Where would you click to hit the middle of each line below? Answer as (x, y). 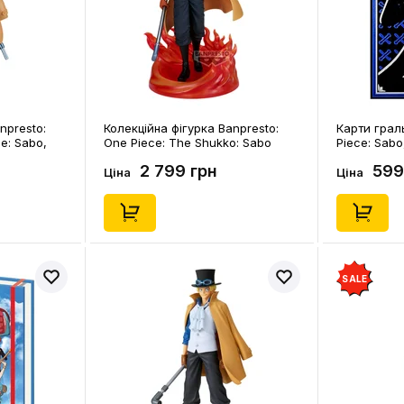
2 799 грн (179, 171)
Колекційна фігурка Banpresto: (191, 128)
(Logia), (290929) (152, 157)
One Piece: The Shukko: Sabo (188, 142)
